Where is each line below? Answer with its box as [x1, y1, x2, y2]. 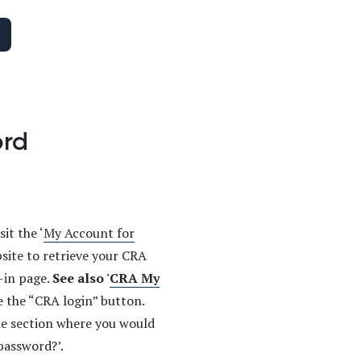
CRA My [110, 269, 160, 288]
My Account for [44, 224, 135, 243]
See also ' [52, 269, 110, 288]
